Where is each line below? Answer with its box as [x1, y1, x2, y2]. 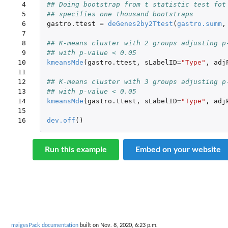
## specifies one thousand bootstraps [46, 10, 193, 18]
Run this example [45, 145, 107, 154]
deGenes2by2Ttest [107, 20, 173, 28]
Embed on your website [135, 145, 221, 154]
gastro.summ [177, 20, 222, 28]
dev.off [46, 117, 75, 125]
